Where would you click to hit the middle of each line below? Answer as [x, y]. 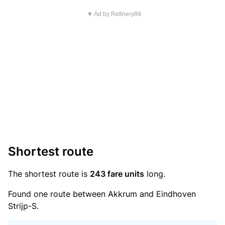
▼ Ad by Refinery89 [114, 14]
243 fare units [117, 174]
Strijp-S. [23, 206]
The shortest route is [49, 174]
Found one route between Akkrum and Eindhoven [102, 194]
